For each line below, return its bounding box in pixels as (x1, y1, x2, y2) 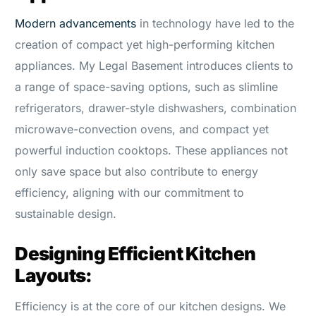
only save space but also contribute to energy (15, 164, 259, 178)
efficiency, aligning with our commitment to (15, 185, 245, 200)
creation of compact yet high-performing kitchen (15, 37, 275, 51)
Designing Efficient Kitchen (15, 242, 256, 265)
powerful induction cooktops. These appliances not (15, 142, 288, 157)
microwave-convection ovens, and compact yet (15, 121, 269, 136)
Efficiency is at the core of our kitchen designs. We (15, 298, 286, 313)
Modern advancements (15, 16, 137, 30)
